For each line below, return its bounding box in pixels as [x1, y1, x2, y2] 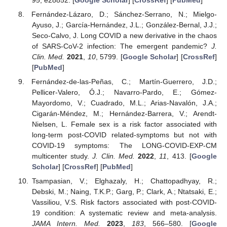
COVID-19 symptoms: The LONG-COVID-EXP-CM [31, 141, 217, 149]
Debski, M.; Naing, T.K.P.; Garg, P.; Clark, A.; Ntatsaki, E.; [31, 187, 217, 196]
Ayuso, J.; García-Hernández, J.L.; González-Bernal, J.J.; [31, 20, 217, 29]
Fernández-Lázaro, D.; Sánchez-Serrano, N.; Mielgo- [31, 10, 217, 18]
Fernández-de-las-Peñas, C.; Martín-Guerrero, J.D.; [31, 77, 217, 86]
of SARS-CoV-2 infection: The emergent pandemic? [31, 42, 211, 50]
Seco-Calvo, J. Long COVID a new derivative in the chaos [31, 31, 217, 40]
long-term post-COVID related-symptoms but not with [31, 130, 217, 139]
